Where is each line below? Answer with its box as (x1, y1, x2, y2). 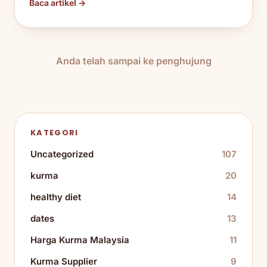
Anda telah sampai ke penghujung (55, 55, 212, 67)
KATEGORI (30, 127, 79, 139)
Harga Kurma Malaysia (30, 234, 129, 246)
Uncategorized (30, 148, 94, 160)
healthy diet (30, 191, 81, 203)
